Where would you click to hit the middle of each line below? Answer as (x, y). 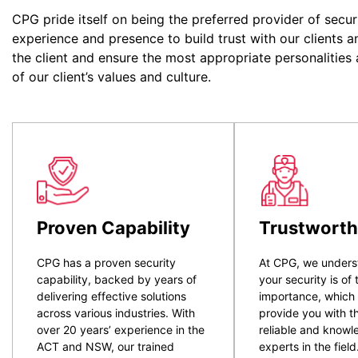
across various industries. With (116, 313)
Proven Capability (113, 228)
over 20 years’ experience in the (121, 330)
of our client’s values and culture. (111, 77)
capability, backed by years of (117, 280)
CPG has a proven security (106, 263)
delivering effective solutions (111, 296)
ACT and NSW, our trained (105, 347)
